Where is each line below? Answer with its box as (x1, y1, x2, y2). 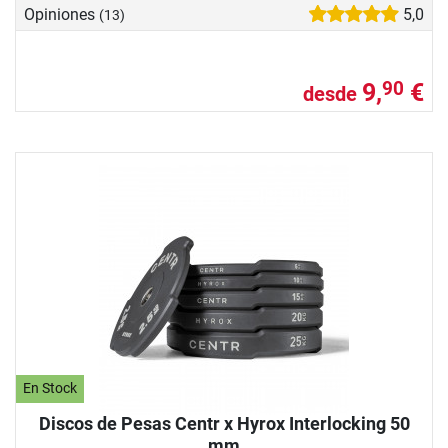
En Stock (23, 380, 78, 398)
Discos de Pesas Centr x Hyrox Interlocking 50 (38, 412, 410, 434)
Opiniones (24, 4, 99, 24)
